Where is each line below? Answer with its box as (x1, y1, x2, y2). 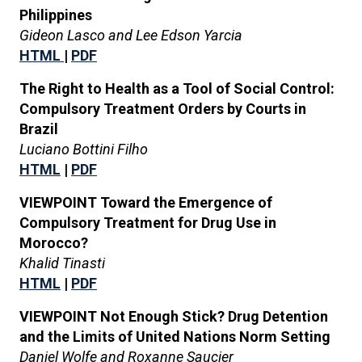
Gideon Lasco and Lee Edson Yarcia (19, 27, 242, 44)
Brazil (19, 120, 58, 137)
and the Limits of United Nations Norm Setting (19, 328, 330, 345)
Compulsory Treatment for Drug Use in (19, 214, 276, 231)
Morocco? (19, 234, 88, 251)
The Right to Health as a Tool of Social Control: (19, 80, 335, 97)
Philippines (19, 6, 92, 23)
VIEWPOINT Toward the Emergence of (19, 194, 272, 211)
